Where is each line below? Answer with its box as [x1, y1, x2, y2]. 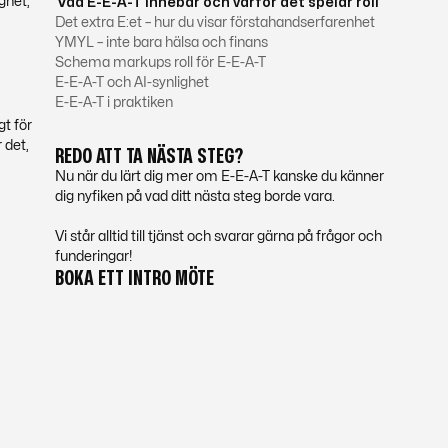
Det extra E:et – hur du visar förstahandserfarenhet [54, 16, 375, 29]
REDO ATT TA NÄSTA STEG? [54, 146, 243, 166]
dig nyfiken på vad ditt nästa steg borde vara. [54, 190, 335, 203]
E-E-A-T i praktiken [54, 96, 173, 109]
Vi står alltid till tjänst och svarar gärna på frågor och [54, 230, 382, 243]
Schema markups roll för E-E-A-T [54, 56, 266, 69]
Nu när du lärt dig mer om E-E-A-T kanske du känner [54, 170, 384, 183]
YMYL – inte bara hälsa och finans [54, 36, 268, 49]
